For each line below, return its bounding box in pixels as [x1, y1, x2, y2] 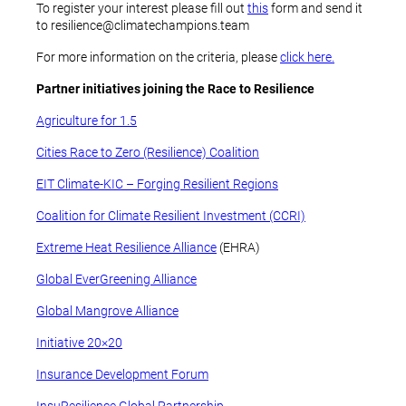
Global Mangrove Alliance [36, 304, 179, 318]
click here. [280, 50, 334, 64]
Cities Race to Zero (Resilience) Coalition [36, 145, 259, 159]
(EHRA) [217, 240, 260, 255]
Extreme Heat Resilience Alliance [36, 240, 217, 255]
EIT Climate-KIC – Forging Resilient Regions [36, 177, 278, 191]
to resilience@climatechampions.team [36, 18, 249, 33]
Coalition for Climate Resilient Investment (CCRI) [36, 208, 305, 223]
